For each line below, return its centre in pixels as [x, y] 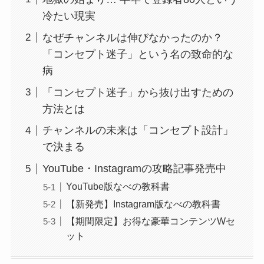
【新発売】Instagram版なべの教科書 [143, 204]
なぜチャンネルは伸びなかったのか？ [132, 37]
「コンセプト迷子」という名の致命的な [138, 54]
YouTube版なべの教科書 [118, 187]
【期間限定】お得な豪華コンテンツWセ [150, 221]
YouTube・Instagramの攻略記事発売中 [134, 169]
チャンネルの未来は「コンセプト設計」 [138, 131]
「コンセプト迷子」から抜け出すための [138, 92]
